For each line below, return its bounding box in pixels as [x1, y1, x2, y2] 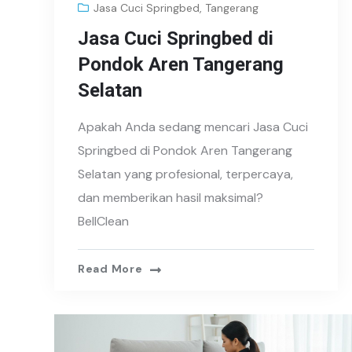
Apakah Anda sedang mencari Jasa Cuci [78, 119, 308, 136]
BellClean [78, 213, 129, 230]
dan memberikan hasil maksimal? [78, 189, 263, 207]
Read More [78, 262, 143, 277]
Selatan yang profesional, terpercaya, [78, 166, 293, 183]
